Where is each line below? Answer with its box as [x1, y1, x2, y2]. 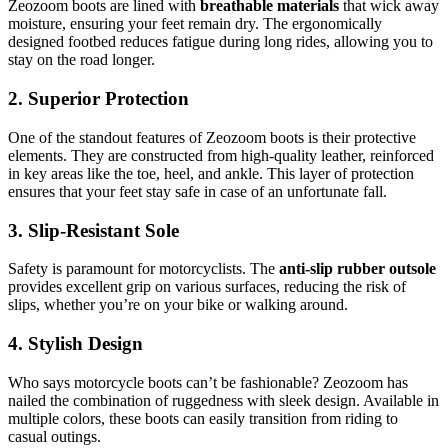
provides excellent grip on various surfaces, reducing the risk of [8, 278, 406, 296]
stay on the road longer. [8, 51, 155, 69]
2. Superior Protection [8, 88, 189, 110]
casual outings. [8, 427, 101, 445]
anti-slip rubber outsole [279, 260, 436, 278]
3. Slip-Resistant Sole [8, 219, 179, 241]
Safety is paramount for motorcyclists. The [8, 260, 279, 278]
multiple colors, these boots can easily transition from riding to [8, 409, 398, 427]
